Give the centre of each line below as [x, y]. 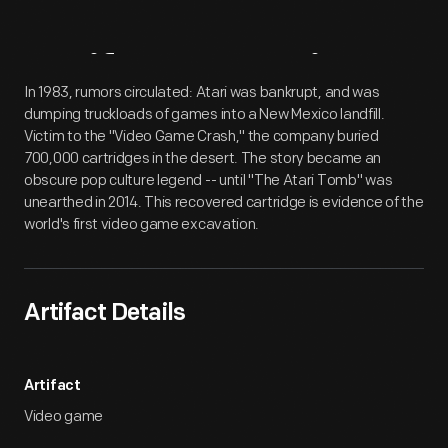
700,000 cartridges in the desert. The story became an [203, 158]
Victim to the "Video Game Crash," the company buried [201, 136]
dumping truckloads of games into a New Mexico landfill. [204, 114]
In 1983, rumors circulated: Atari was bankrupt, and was [202, 92]
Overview [284, 76]
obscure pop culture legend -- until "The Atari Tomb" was [208, 180]
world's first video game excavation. [142, 224]
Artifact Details [104, 314]
